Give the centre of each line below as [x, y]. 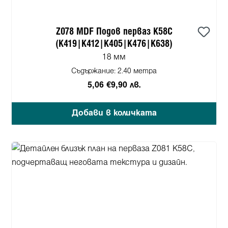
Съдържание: [94, 71]
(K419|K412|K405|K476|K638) [114, 44]
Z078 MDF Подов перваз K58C [114, 32]
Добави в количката [114, 113]
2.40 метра [137, 71]
